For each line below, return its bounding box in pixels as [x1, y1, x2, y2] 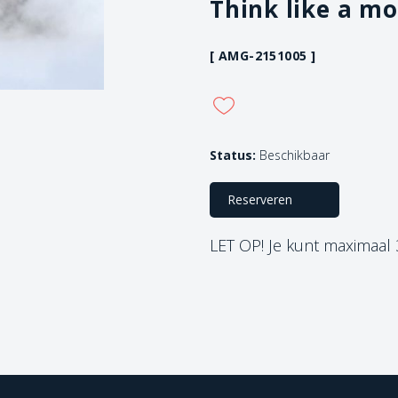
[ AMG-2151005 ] [210, 46, 316, 64]
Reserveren [227, 190, 292, 208]
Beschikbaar [256, 146, 330, 163]
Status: [210, 146, 256, 163]
